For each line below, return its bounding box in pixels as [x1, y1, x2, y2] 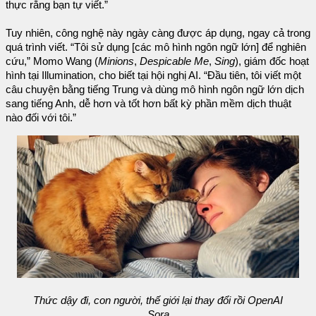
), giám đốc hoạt [235, 55, 309, 67]
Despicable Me [140, 55, 209, 67]
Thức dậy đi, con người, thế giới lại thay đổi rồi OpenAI [33, 295, 283, 307]
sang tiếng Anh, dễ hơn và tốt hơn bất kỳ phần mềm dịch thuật [6, 97, 291, 109]
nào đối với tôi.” [6, 111, 76, 123]
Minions [98, 55, 134, 67]
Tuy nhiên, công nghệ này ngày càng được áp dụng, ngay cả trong [6, 27, 310, 39]
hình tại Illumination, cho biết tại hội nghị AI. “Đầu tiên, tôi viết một [6, 69, 301, 81]
